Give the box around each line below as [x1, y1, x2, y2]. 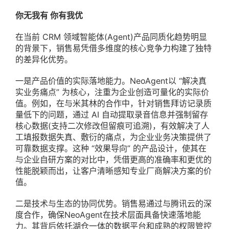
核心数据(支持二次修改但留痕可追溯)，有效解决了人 [15, 121, 210, 131]
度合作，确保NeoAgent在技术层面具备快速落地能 [15, 210, 201, 220]
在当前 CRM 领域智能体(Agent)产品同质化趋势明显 [15, 32, 207, 42]
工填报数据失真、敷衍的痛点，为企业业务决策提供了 [15, 132, 212, 143]
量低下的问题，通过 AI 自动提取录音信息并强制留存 [15, 109, 208, 120]
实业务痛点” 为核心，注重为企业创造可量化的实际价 [15, 87, 209, 98]
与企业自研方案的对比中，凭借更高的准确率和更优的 [15, 154, 212, 165]
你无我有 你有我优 [15, 10, 83, 21]
